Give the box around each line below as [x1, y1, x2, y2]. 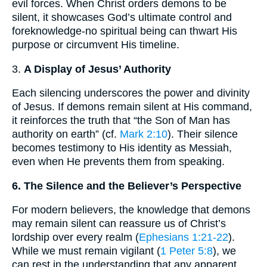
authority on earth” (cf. [12, 128, 120, 141]
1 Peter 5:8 [160, 245, 213, 257]
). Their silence [167, 128, 238, 141]
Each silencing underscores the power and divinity [12, 87, 250, 100]
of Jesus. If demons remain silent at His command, [12, 101, 252, 113]
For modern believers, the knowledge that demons [12, 204, 250, 216]
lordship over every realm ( [12, 231, 139, 244]
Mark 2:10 [120, 128, 167, 141]
